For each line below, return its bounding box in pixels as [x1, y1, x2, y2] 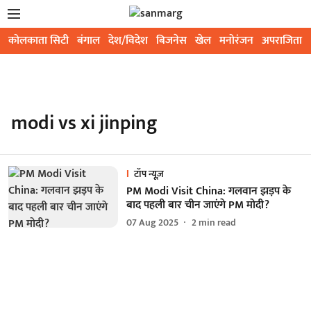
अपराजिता [262, 31, 302, 50]
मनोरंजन [219, 31, 253, 50]
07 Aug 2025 [126, 215, 178, 230]
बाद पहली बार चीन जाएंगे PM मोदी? [126, 196, 269, 215]
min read [198, 215, 236, 230]
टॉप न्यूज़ [133, 166, 164, 182]
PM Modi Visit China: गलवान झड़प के [126, 182, 291, 201]
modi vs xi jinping [11, 107, 158, 140]
